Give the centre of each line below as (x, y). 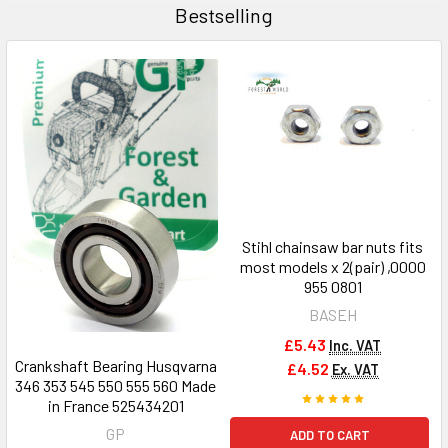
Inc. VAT (355, 345)
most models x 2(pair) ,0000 (332, 266)
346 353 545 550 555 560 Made (115, 386)
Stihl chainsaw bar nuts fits (332, 246)
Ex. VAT (355, 369)
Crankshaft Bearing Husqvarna (115, 366)
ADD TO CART (329, 434)
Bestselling (224, 15)
